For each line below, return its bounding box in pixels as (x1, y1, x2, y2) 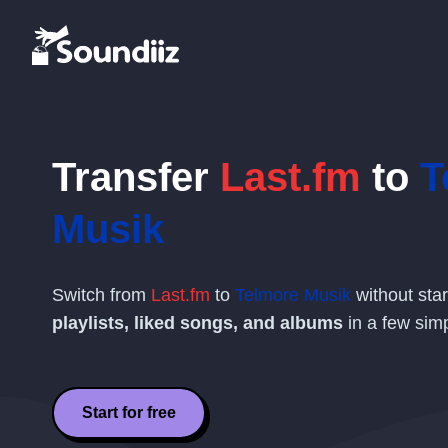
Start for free (82, 404, 176, 421)
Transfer (52, 155, 220, 199)
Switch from (52, 285, 151, 305)
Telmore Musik (235, 285, 351, 305)
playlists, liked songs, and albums (52, 313, 343, 333)
